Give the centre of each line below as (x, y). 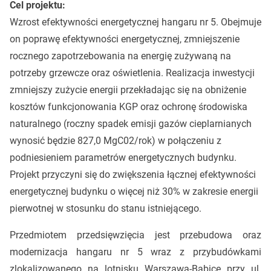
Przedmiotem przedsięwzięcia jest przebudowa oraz (135, 235)
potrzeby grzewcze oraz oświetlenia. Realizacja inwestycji (132, 73)
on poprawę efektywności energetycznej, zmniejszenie (124, 39)
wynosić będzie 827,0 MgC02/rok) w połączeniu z (115, 140)
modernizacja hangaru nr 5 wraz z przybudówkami (135, 252)
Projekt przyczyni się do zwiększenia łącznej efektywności (132, 174)
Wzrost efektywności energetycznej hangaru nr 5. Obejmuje (135, 22)
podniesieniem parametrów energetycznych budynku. (123, 157)
